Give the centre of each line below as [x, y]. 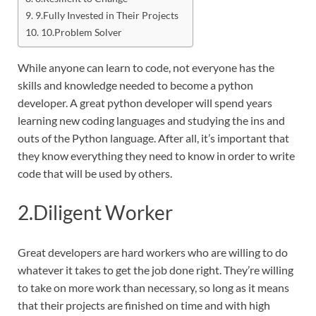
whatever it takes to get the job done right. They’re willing [156, 269]
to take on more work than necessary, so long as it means [153, 287]
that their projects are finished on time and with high [144, 305]
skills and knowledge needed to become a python [135, 85]
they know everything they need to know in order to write [156, 156]
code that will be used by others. [95, 174]
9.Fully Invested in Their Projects [107, 15]
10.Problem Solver [81, 32]
